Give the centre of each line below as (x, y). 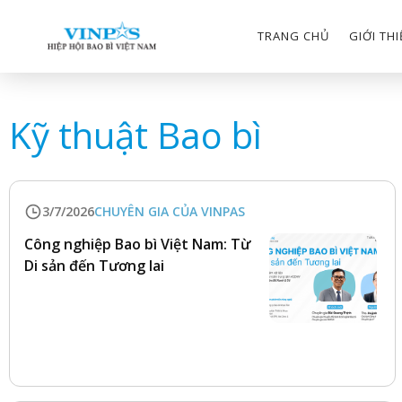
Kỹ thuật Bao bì (135, 135)
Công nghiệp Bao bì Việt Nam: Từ (137, 244)
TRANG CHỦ (294, 35)
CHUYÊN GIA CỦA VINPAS (170, 211)
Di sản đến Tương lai (94, 266)
